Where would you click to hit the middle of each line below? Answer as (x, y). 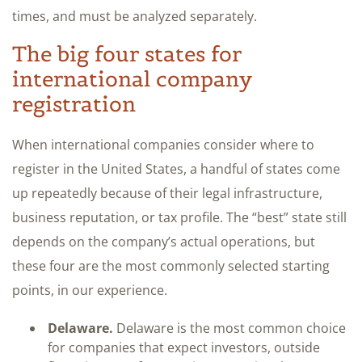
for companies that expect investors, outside (184, 347)
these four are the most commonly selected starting (171, 265)
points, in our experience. (90, 290)
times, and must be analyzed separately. (135, 16)
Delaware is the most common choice (229, 328)
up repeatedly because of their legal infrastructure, (167, 193)
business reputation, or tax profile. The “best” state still (179, 217)
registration (74, 103)
